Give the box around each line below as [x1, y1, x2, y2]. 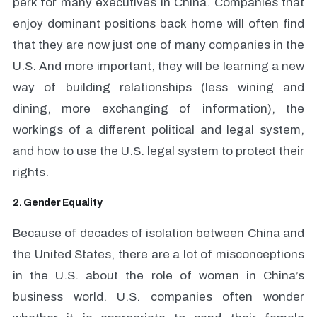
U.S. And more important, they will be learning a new [13, 59, 304, 73]
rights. [13, 166, 49, 179]
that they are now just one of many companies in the [13, 38, 304, 52]
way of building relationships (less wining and [13, 81, 304, 94]
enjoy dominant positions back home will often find [13, 17, 304, 30]
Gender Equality [23, 197, 103, 208]
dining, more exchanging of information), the [13, 102, 304, 115]
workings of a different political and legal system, [13, 123, 304, 137]
